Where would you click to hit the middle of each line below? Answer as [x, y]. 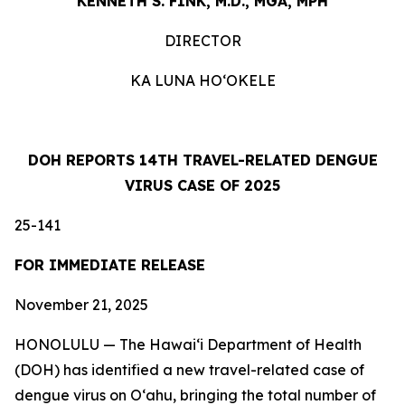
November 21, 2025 [81, 305]
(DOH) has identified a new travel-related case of [189, 370]
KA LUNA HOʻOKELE [202, 80]
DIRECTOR [202, 41]
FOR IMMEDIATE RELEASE [110, 265]
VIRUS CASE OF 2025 [202, 185]
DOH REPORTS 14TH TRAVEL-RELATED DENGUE [202, 160]
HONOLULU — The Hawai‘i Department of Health [188, 344]
